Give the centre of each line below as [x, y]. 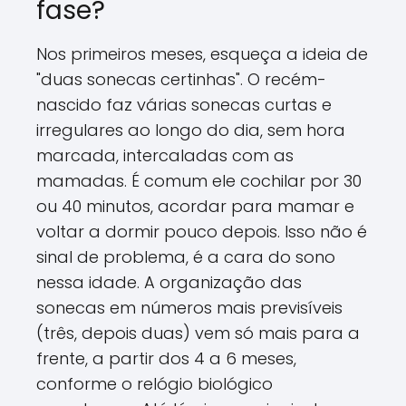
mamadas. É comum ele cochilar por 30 [199, 180]
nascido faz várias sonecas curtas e [184, 104]
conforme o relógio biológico [155, 383]
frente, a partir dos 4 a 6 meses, [166, 358]
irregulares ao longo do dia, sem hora [191, 130]
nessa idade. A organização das [169, 282]
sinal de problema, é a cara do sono [186, 256]
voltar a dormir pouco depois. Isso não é [202, 231]
